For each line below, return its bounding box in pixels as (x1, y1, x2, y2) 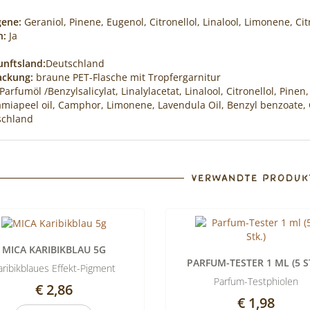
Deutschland (45, 57, 104, 70)
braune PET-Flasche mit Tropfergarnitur (33, 71, 221, 84)
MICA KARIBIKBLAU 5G (1, 243, 106, 257)
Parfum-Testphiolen (214, 275, 299, 288)
